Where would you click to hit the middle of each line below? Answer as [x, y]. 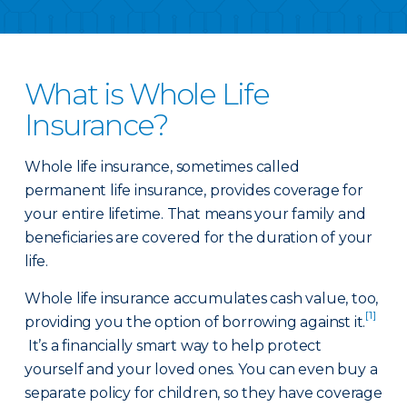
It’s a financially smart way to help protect [173, 346]
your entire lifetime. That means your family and [195, 214]
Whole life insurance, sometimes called [162, 167]
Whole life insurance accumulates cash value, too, [202, 298]
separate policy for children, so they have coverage [203, 393]
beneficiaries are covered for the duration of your [199, 238]
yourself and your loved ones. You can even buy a [201, 369]
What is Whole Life [147, 94]
